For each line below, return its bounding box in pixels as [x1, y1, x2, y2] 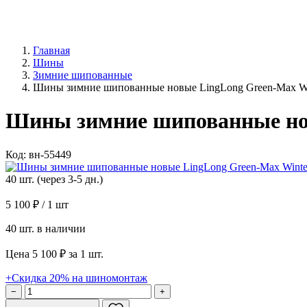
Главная [33, 45, 70, 56]
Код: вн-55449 [5, 148, 71, 160]
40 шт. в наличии [5, 222, 86, 234]
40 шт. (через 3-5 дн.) [5, 173, 103, 185]
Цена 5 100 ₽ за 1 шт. [5, 247, 103, 260]
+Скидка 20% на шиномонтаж [5, 271, 147, 284]
